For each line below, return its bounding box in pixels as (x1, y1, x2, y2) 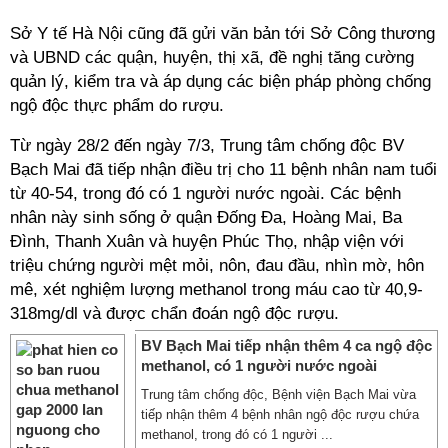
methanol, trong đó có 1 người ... (141, 427, 333, 442)
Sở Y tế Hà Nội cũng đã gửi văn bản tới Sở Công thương (10, 24, 435, 43)
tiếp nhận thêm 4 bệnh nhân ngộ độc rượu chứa (141, 407, 419, 422)
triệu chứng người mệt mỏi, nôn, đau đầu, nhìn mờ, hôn (10, 256, 424, 275)
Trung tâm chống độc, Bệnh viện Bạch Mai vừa (141, 387, 416, 402)
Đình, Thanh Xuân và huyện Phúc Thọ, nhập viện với (10, 232, 404, 251)
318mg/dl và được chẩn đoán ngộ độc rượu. (10, 304, 339, 323)
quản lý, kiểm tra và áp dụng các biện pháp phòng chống (10, 72, 431, 91)
